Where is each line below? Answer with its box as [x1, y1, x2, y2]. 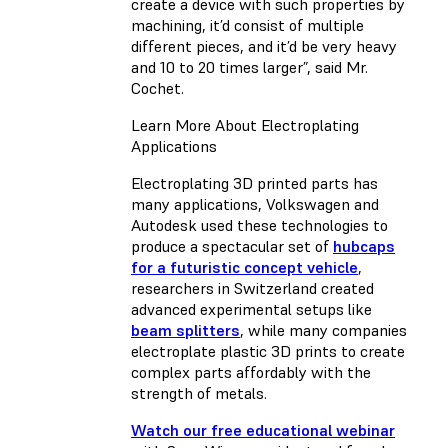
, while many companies [240, 320, 407, 341]
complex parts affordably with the [131, 362, 371, 383]
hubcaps [333, 236, 395, 257]
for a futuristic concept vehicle [131, 257, 358, 278]
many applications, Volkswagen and [131, 194, 379, 215]
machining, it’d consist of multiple [131, 15, 364, 36]
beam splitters [131, 320, 240, 341]
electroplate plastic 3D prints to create [131, 341, 405, 362]
